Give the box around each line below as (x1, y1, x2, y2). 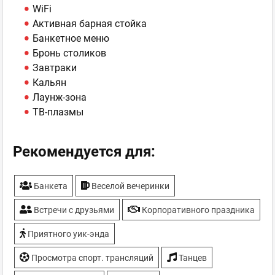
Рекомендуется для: (13, 143, 155, 160)
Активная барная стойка (33, 18, 147, 29)
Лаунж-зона (33, 91, 87, 103)
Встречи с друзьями (32, 205, 114, 215)
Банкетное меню (33, 33, 109, 44)
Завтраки (33, 62, 77, 74)
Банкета (32, 181, 68, 191)
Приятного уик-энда (26, 229, 109, 239)
